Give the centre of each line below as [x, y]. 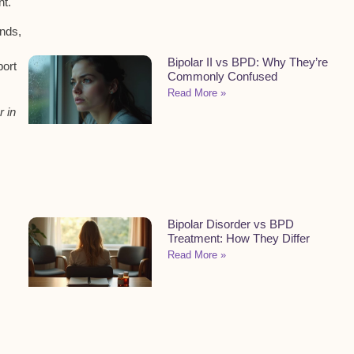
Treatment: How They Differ [239, 239]
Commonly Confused [222, 76]
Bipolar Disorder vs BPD [231, 224]
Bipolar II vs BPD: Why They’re [248, 62]
